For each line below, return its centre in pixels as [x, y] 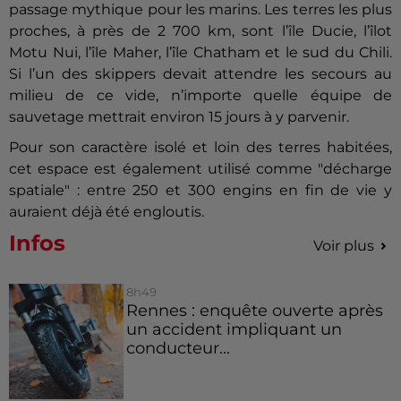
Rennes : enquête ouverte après [254, 311]
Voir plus [344, 246]
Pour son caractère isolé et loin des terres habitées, [200, 148]
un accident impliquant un [234, 329]
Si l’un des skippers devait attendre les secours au [200, 74]
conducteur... [178, 348]
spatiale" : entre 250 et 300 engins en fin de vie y [200, 191]
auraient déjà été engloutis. [107, 212]
